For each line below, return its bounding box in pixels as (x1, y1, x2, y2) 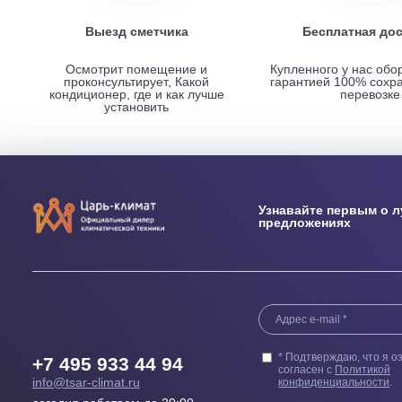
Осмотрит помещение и (73, 373, 231, 389)
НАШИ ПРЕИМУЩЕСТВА (35, 108, 312, 135)
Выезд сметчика (93, 331, 209, 347)
